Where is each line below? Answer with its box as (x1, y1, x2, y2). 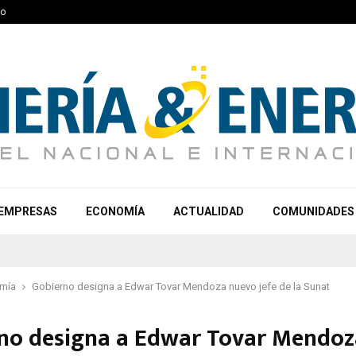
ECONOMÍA (86, 205, 145, 218)
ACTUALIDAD (173, 205, 244, 218)
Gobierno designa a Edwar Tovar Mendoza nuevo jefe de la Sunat (32, 281, 330, 292)
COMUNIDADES (273, 205, 354, 218)
